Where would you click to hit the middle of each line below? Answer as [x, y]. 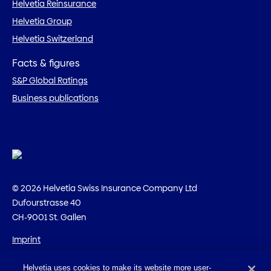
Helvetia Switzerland [53, 38]
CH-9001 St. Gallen [49, 217]
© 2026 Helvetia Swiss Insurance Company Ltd [105, 188]
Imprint [26, 240]
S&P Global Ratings [50, 81]
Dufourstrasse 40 [47, 202]
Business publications [55, 98]
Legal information [47, 257]
